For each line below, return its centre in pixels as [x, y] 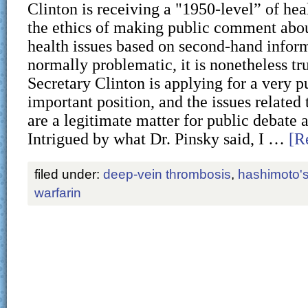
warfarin [58, 192]
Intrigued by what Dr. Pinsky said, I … [158, 138]
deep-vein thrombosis [167, 174]
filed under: [69, 174]
